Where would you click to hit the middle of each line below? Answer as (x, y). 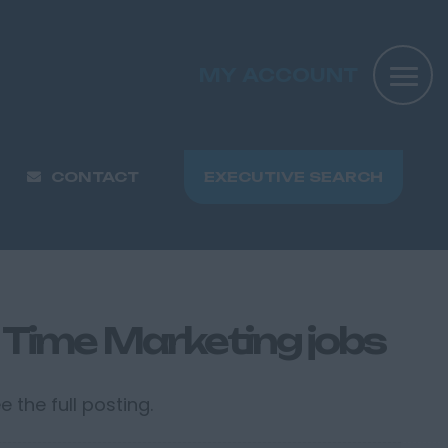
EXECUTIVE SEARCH (293, 176)
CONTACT (95, 176)
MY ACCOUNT (278, 75)
